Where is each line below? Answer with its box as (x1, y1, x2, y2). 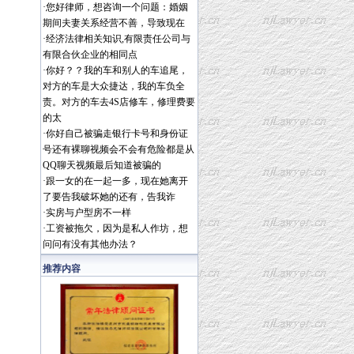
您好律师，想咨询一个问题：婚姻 (46, 2, 188, 13)
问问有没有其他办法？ (43, 239, 137, 250)
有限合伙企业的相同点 (43, 49, 137, 60)
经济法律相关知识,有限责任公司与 (46, 33, 190, 44)
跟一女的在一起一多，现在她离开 (46, 175, 188, 186)
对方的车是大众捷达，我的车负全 (43, 81, 185, 92)
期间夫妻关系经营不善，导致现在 (43, 17, 185, 28)
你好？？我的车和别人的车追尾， (46, 65, 188, 76)
